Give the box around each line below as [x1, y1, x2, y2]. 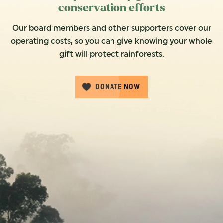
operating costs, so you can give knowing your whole [11, 36, 212, 46]
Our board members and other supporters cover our [12, 23, 211, 33]
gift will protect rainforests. [59, 49, 164, 59]
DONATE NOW [95, 82, 140, 92]
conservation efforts [58, 2, 165, 14]
